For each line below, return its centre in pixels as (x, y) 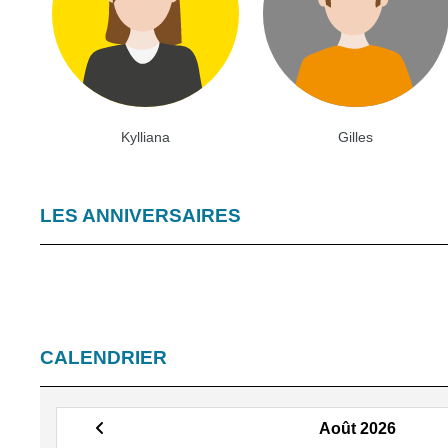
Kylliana (145, 137)
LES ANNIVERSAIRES (140, 216)
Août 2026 (357, 429)
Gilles (356, 137)
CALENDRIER (103, 358)
